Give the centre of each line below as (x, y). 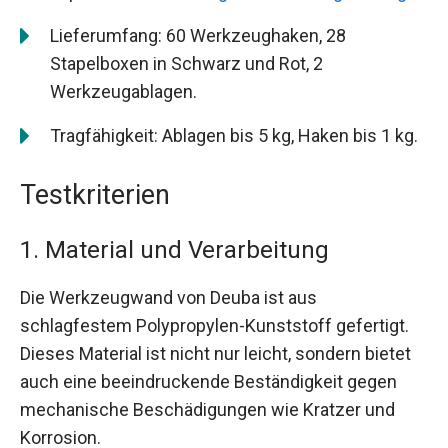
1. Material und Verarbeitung (174, 250)
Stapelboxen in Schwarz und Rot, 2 (186, 64)
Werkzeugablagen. (123, 92)
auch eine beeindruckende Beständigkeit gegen (208, 382)
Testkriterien (95, 195)
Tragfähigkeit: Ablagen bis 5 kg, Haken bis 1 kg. (234, 136)
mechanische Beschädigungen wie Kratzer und (207, 410)
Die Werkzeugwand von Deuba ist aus (168, 298)
